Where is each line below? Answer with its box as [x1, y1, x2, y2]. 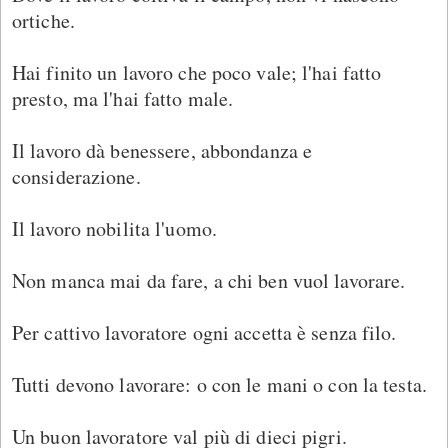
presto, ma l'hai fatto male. [12, 84, 234, 112]
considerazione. [12, 162, 141, 190]
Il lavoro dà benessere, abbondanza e [12, 136, 313, 164]
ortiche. [12, 6, 75, 34]
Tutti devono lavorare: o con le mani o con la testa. [12, 370, 427, 398]
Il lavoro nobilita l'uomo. [12, 214, 217, 242]
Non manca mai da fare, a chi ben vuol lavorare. [12, 266, 406, 294]
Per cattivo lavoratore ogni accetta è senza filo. [12, 318, 397, 346]
